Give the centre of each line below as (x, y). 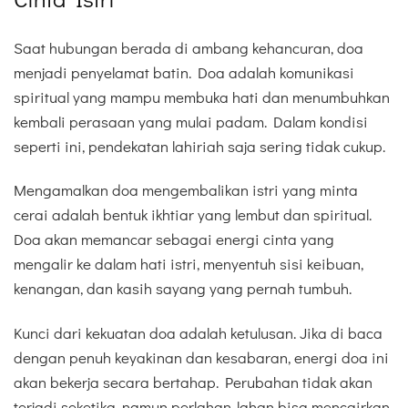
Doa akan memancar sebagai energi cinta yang (174, 240)
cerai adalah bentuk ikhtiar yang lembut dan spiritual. (193, 215)
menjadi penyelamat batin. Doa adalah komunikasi (184, 73)
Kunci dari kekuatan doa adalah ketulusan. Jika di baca (198, 332)
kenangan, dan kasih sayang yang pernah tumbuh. (183, 289)
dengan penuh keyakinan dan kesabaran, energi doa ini (201, 357)
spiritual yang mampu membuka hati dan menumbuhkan (202, 97)
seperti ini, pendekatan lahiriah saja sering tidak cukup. (199, 147)
